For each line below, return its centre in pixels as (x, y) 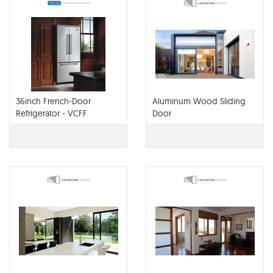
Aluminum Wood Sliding (199, 101)
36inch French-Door (53, 101)
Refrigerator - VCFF (51, 113)
